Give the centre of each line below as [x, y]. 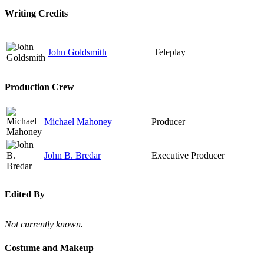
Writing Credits [36, 14]
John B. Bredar [72, 155]
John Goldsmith [77, 52]
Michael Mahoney [78, 121]
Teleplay [170, 52]
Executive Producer [188, 155]
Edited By [25, 194]
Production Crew [39, 87]
